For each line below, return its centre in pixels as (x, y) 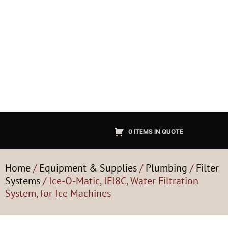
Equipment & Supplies (88, 168)
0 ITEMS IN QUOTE (156, 131)
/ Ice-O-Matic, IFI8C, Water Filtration (119, 181)
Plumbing (166, 168)
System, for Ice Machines (58, 193)
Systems (23, 181)
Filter (207, 168)
